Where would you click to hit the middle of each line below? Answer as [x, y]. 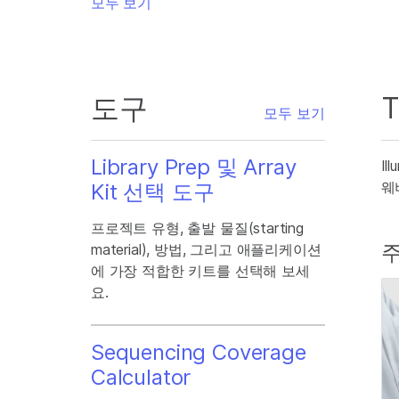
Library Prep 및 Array [194, 167]
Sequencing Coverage [199, 352]
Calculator [141, 377]
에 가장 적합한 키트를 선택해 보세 [200, 271]
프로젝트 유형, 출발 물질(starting [197, 228]
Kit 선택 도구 [153, 192]
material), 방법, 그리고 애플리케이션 [206, 249]
